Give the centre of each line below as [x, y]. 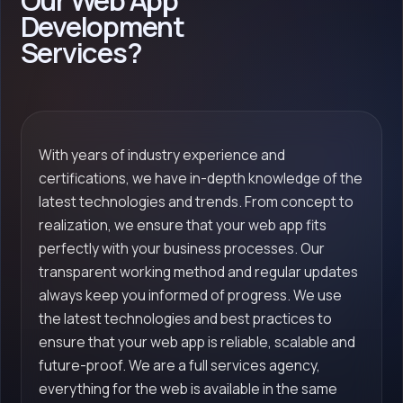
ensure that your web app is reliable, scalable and [197, 342]
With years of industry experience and [161, 155]
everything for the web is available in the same [188, 389]
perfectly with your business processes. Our [181, 249]
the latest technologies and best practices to [185, 319]
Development [102, 27]
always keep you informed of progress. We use [190, 296]
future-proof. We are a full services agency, [179, 366]
